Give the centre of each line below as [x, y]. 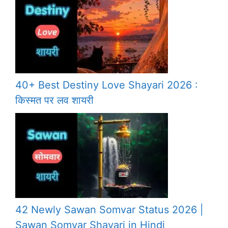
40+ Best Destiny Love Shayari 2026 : [107, 85]
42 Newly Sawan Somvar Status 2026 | [109, 210]
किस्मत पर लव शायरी [54, 101]
